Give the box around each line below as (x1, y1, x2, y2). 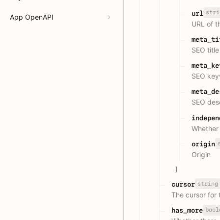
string (197, 180, 218, 187)
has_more (171, 206, 203, 215)
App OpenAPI (10, 13, 54, 21)
